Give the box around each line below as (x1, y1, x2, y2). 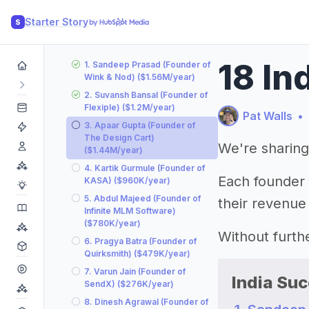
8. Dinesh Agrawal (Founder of (84, 297, 208, 307)
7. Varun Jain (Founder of (84, 266, 186, 277)
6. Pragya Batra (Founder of (84, 236, 197, 246)
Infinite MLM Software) (84, 206, 176, 216)
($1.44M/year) (84, 145, 143, 155)
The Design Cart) (84, 132, 154, 143)
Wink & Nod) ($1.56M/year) (84, 72, 195, 82)
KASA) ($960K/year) (84, 175, 170, 186)
